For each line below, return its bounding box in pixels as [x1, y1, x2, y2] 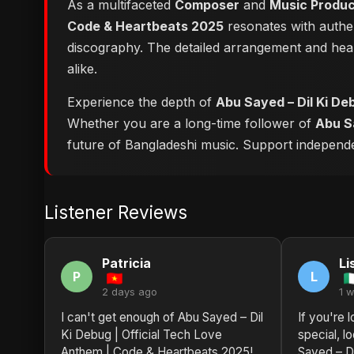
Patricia [102, 255, 151, 271]
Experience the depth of [67, 94, 216, 110]
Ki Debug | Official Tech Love [61, 327, 222, 342]
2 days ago [102, 286, 157, 298]
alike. [67, 61, 97, 77]
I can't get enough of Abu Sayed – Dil [61, 310, 263, 325]
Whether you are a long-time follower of [67, 115, 315, 131]
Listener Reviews [44, 201, 187, 223]
